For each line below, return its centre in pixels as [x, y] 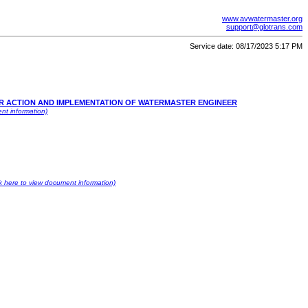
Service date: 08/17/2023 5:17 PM [246, 46]
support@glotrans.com [264, 27]
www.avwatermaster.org [262, 19]
